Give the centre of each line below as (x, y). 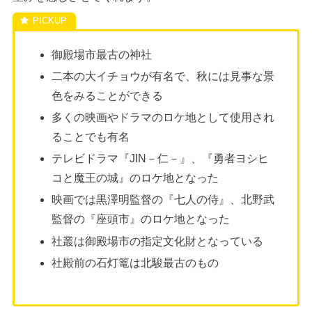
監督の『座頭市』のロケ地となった (141, 219)
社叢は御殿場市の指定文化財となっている (158, 241)
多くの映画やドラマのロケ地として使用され (163, 117)
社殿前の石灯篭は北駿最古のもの (135, 263)
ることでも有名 (91, 136)
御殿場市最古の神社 (102, 54)
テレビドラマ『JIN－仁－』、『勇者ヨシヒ (161, 159)
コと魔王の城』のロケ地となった (135, 178)
